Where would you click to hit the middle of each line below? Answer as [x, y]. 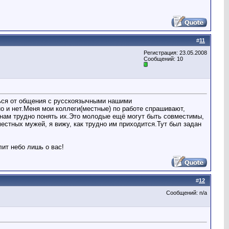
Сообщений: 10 [163, 59]
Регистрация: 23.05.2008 [175, 53]
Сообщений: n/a [187, 193]
